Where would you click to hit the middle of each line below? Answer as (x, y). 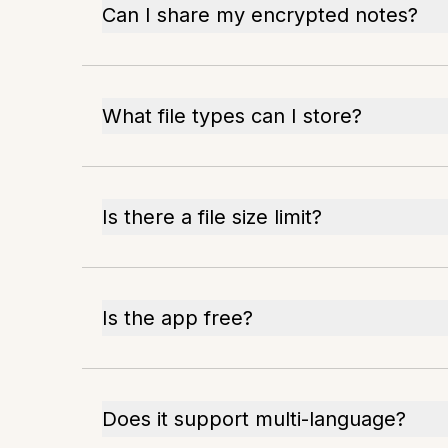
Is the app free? (177, 317)
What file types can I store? (232, 115)
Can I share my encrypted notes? (260, 14)
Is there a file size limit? (212, 216)
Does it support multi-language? (254, 418)
